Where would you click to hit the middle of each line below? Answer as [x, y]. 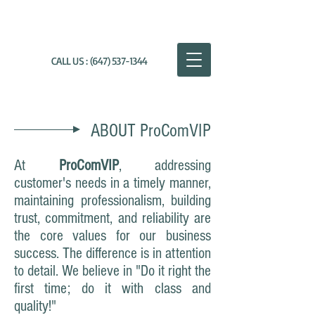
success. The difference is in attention [112, 253]
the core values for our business [112, 236]
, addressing [165, 166]
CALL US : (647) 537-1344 [99, 61]
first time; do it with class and [112, 289]
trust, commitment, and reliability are [112, 218]
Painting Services [148, 21]
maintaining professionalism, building [112, 201]
